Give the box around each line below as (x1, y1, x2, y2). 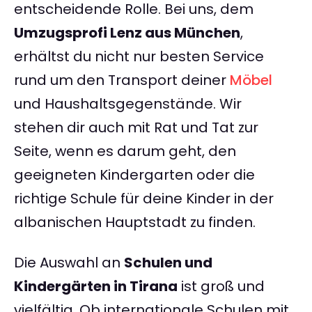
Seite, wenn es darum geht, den (14, 141, 236, 162)
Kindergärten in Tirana (14, 276, 178, 297)
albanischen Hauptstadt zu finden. (14, 212, 256, 233)
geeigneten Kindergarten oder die (14, 165, 255, 185)
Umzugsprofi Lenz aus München (14, 23, 240, 43)
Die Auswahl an (14, 253, 124, 273)
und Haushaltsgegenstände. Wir (14, 94, 242, 114)
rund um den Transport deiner (14, 70, 230, 91)
